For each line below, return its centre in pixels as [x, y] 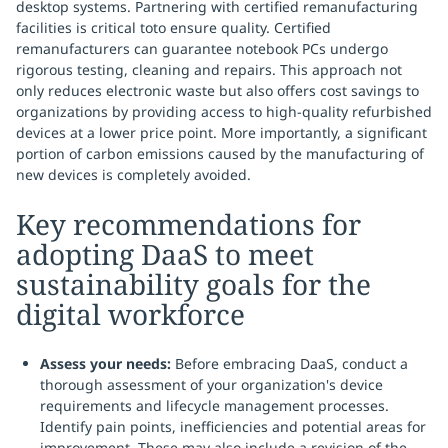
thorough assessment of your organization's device [211, 384]
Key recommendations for [188, 224]
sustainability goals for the [193, 284]
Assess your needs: [105, 363]
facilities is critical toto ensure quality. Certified [173, 27]
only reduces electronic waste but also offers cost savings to [217, 90]
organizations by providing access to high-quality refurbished [224, 111]
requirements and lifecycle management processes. [214, 405]
